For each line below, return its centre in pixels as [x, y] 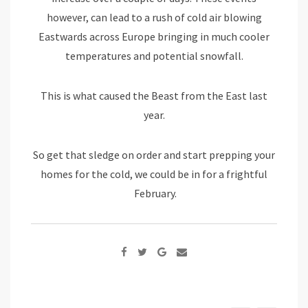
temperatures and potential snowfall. [154, 56]
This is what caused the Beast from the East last [154, 96]
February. [154, 194]
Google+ [186, 251]
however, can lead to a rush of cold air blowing [154, 18]
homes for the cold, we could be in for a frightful [154, 174]
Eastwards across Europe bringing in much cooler [154, 37]
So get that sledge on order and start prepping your [154, 155]
